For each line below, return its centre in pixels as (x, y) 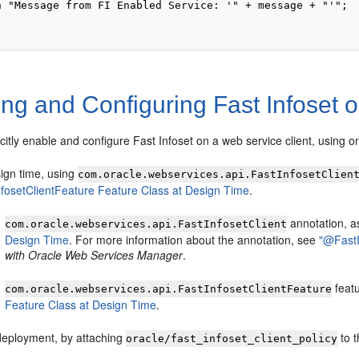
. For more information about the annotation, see (194, 240)
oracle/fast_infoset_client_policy (232, 339)
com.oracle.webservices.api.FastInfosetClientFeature (169, 289)
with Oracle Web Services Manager (94, 255)
